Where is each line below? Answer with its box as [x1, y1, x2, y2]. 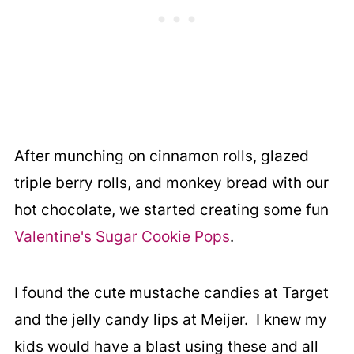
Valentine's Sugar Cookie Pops [13, 228, 230, 247]
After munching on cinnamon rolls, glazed [13, 147, 309, 166]
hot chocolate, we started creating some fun [13, 201, 329, 220]
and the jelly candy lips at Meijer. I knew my [13, 311, 327, 330]
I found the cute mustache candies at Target [13, 284, 329, 303]
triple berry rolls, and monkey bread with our [13, 174, 329, 193]
